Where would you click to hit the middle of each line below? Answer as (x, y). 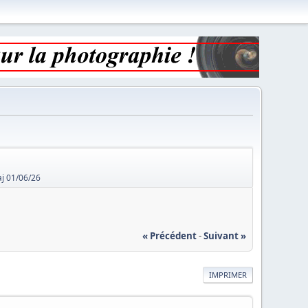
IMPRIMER (228, 274)
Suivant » (224, 235)
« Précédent (169, 235)
